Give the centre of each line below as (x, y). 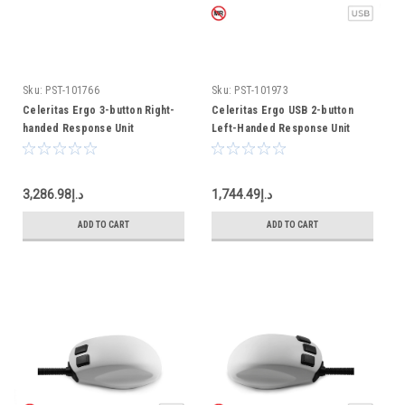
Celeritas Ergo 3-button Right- (99, 110)
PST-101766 (72, 90)
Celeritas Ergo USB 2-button (283, 110)
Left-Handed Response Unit (281, 128)
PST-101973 (261, 90)
